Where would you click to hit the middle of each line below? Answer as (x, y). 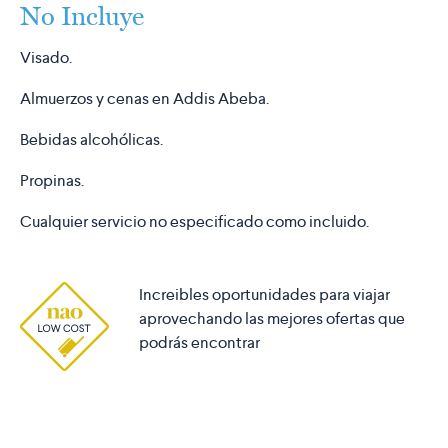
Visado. (46, 58)
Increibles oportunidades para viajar (264, 295)
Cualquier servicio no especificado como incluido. (194, 222)
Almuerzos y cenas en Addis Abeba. (144, 99)
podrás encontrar (199, 343)
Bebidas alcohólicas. (91, 140)
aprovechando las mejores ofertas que (272, 319)
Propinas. (52, 181)
